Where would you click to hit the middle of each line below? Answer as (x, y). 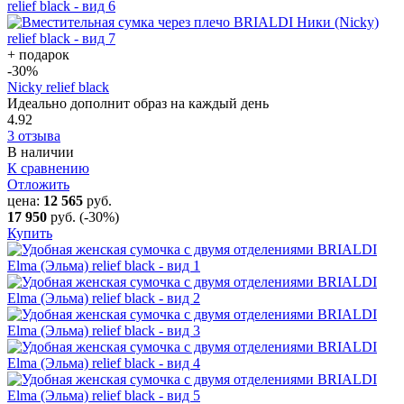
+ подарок (38, 54)
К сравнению (48, 168)
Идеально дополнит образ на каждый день (138, 103)
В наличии (41, 151)
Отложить (38, 184)
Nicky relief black (58, 87)
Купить (30, 233)
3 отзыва (34, 135)
